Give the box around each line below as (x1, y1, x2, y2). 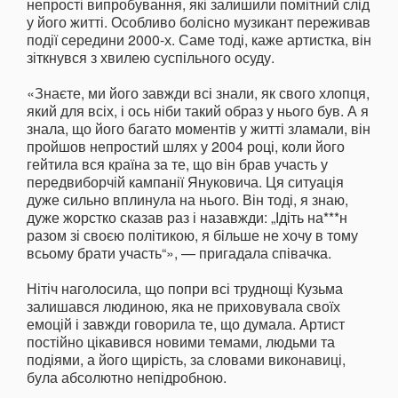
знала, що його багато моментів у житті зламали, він (27, 118, 370, 139)
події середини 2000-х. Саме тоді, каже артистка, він (27, 29, 371, 51)
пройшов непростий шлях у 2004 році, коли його (27, 136, 345, 157)
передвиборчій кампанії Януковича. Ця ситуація (27, 171, 344, 193)
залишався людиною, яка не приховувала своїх (27, 296, 340, 317)
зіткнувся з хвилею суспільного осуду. (27, 47, 275, 68)
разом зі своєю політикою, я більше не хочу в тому (27, 225, 358, 246)
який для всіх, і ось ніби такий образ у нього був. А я (27, 100, 369, 122)
